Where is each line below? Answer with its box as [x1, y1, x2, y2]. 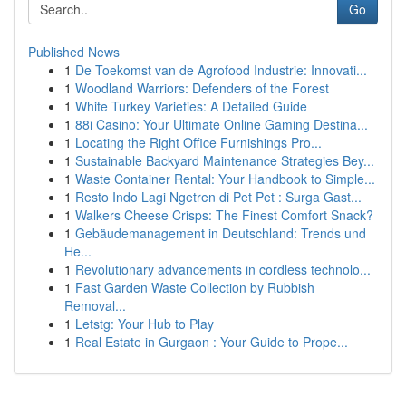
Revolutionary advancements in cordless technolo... [75, 260, 371, 278]
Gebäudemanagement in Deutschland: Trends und [75, 224, 366, 242]
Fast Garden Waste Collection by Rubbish [75, 278, 314, 296]
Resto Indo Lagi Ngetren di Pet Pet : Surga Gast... [75, 188, 362, 206]
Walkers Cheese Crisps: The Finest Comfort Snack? [75, 206, 373, 224]
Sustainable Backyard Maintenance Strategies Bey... [75, 151, 374, 169]
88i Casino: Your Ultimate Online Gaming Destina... [75, 115, 368, 133]
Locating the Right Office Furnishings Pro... [75, 133, 322, 151]
